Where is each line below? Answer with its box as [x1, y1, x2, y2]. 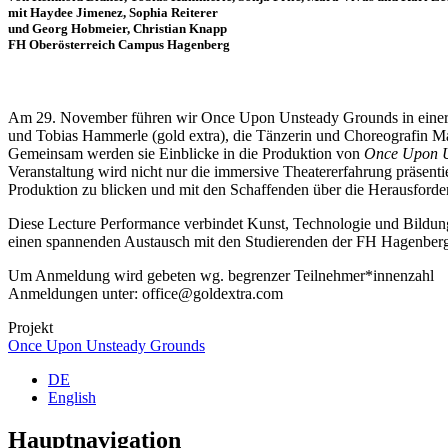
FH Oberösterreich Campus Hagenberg [8, 37, 233, 53]
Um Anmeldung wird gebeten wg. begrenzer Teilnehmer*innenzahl [8, 267, 434, 285]
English [48, 389, 96, 407]
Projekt [8, 319, 53, 337]
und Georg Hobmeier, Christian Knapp [8, 21, 227, 37]
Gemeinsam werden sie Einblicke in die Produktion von [8, 145, 364, 163]
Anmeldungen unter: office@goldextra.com [8, 285, 283, 303]
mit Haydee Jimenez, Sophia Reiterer [8, 5, 218, 21]
